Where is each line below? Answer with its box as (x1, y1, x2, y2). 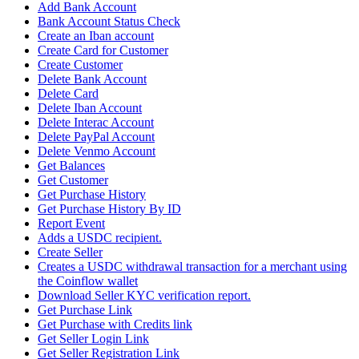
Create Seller (38, 245, 103, 260)
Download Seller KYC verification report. (38, 288, 251, 303)
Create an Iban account (38, 29, 154, 43)
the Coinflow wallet (38, 274, 138, 288)
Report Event (38, 216, 105, 231)
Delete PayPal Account (38, 130, 155, 144)
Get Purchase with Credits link (38, 317, 192, 332)
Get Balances (38, 159, 105, 173)
